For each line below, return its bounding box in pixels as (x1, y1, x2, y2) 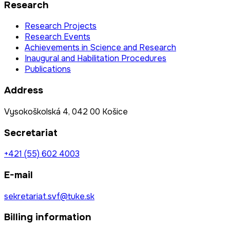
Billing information (4, 211, 91, 224)
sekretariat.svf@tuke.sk (4, 190, 94, 202)
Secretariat (4, 126, 57, 139)
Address (4, 84, 43, 97)
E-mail (4, 169, 33, 182)
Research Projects (25, 21, 97, 32)
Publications (25, 64, 71, 75)
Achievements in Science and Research (25, 42, 176, 53)
